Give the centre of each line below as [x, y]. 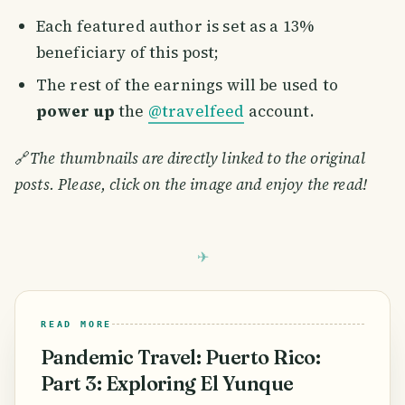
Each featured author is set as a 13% [175, 26]
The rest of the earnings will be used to [187, 85]
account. [279, 112]
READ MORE [77, 325]
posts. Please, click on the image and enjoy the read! [191, 185]
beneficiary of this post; [127, 52]
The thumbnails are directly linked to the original [198, 159]
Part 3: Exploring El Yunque [167, 384]
